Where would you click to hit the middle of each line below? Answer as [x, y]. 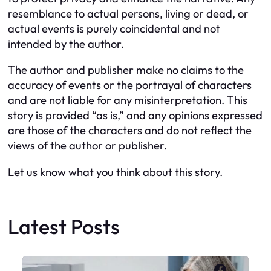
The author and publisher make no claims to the [126, 70]
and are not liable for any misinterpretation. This [128, 100]
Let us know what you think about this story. [115, 172]
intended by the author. [66, 44]
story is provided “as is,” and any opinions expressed [135, 116]
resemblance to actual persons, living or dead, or [128, 14]
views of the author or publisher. [87, 146]
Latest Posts [64, 226]
